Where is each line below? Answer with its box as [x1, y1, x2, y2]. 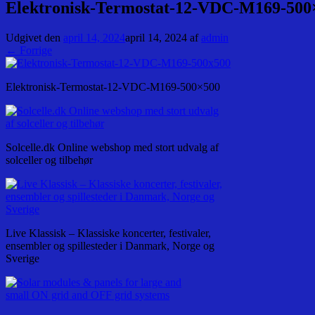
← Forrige [6, 44, 52, 57]
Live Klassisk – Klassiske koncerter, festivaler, [6, 227, 211, 240]
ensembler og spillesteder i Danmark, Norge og [6, 240, 214, 252]
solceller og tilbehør [6, 154, 93, 167]
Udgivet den [6, 32, 63, 44]
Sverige [6, 252, 39, 265]
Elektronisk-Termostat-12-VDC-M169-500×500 [6, 81, 220, 94]
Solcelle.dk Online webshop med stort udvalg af [6, 141, 219, 154]
